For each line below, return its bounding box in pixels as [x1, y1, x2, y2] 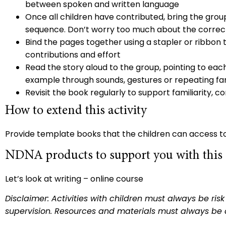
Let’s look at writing [5, 173, 81, 185]
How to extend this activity [5, 104, 147, 119]
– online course [81, 173, 143, 185]
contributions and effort [25, 49, 123, 61]
